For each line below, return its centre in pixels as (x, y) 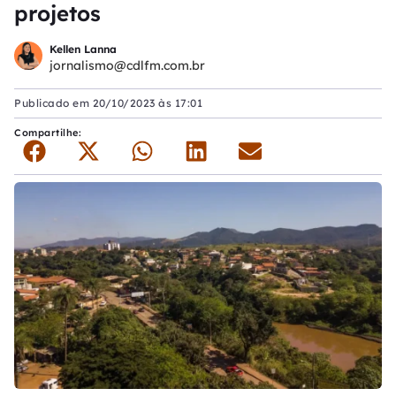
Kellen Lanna (83, 49)
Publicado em (53, 103)
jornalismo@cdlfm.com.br (127, 65)
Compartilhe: (49, 133)
